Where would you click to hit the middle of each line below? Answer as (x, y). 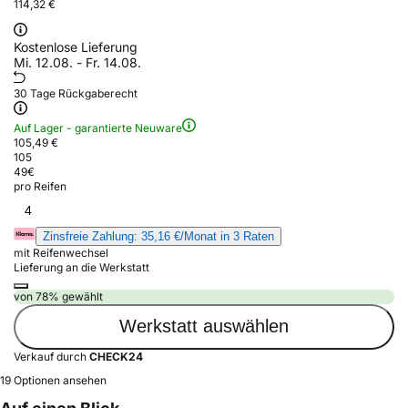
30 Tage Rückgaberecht (76, 93)
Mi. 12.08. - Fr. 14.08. (77, 62)
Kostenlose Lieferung (76, 46)
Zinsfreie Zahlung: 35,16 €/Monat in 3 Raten (158, 236)
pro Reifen (40, 186)
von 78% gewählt (58, 296)
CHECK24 (116, 356)
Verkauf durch (51, 356)
